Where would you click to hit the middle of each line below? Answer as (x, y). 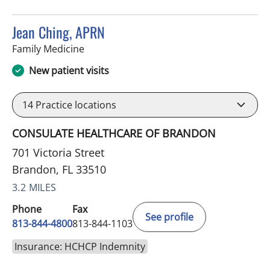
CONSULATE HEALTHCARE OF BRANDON (114, 133)
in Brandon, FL (116, 48)
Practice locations (75, 105)
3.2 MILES (34, 187)
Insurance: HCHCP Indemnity (80, 246)
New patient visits (69, 70)
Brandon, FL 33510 (59, 169)
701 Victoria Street (58, 152)
